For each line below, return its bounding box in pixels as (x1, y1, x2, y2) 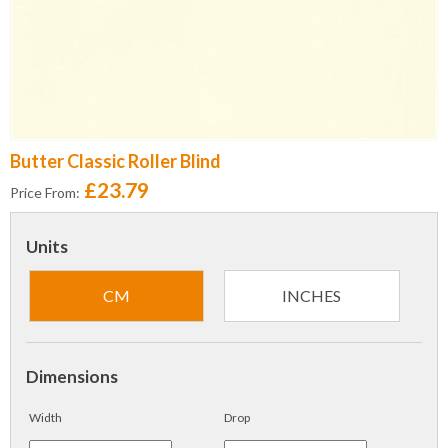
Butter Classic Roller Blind (10, 150, 221, 172)
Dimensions (26, 366, 118, 387)
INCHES (282, 286, 342, 305)
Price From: (10, 184, 80, 201)
